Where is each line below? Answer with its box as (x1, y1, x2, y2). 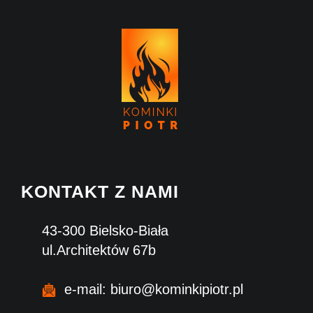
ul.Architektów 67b (42, 242, 156, 258)
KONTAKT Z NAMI (21, 181, 179, 201)
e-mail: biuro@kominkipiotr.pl (56, 281, 243, 297)
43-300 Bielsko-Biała (42, 222, 168, 238)
